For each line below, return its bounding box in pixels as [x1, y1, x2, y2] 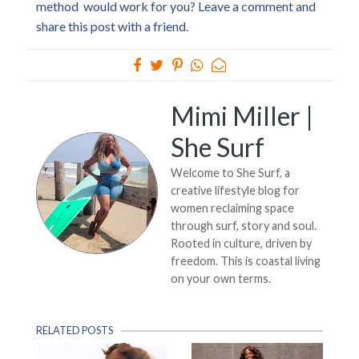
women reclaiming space [171, 201, 294, 215]
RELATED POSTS [36, 324, 113, 337]
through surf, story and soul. [171, 219, 317, 232]
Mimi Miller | [171, 100, 313, 131]
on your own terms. [171, 272, 271, 285]
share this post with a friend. [36, 18, 191, 34]
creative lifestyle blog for [171, 184, 300, 197]
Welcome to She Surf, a [171, 166, 290, 179]
